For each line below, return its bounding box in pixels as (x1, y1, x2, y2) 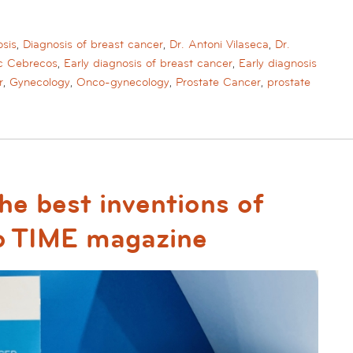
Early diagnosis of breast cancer (64, 56, 232, 72)
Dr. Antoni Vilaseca (169, 37, 269, 53)
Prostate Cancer (176, 75, 261, 91)
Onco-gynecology (76, 75, 169, 91)
